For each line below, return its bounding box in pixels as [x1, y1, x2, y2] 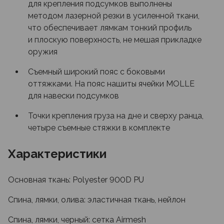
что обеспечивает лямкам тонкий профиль [28, 23, 191, 32]
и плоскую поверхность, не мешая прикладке [28, 35, 201, 44]
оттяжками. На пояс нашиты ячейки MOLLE [28, 79, 194, 88]
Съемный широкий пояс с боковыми [28, 67, 165, 76]
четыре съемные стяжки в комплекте [28, 123, 170, 132]
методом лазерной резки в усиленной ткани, [28, 11, 199, 20]
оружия [28, 47, 57, 56]
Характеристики [8, 146, 106, 161]
